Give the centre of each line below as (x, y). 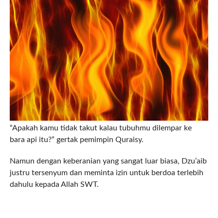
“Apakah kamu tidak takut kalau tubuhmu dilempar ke (100, 128)
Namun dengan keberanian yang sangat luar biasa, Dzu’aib (108, 161)
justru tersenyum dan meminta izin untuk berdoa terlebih (106, 173)
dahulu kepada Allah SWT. (54, 185)
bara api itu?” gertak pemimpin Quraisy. (76, 140)
